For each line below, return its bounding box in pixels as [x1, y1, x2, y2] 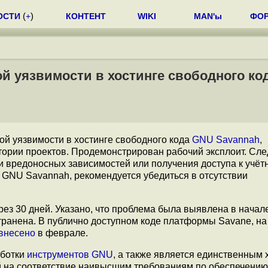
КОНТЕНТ [66, 11, 106, 21]
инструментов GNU [27, 249, 113, 260]
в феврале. [35, 228, 88, 238]
